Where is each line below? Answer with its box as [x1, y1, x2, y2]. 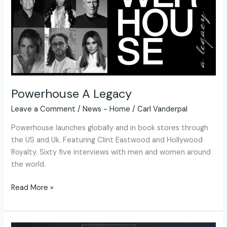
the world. [11, 159, 46, 169]
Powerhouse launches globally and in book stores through [11, 123, 209, 133]
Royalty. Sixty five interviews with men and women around [11, 147, 211, 157]
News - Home [83, 104, 131, 115]
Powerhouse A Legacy [11, 86, 132, 102]
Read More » [11, 182, 54, 193]
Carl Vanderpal [137, 104, 188, 115]
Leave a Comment [11, 104, 76, 115]
